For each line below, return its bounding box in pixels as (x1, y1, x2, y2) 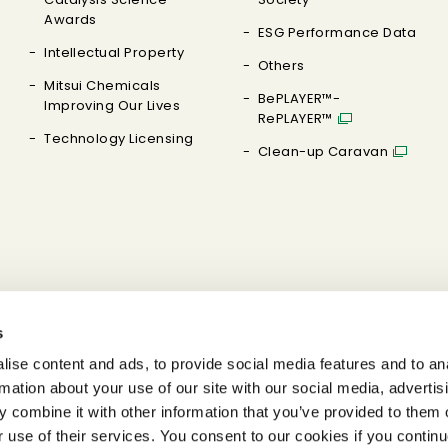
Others (257, 56, 305, 75)
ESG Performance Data (257, 23, 417, 42)
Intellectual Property (44, 43, 185, 62)
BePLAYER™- (257, 89, 341, 108)
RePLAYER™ (257, 109, 333, 128)
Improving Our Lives (44, 96, 181, 115)
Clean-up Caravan (257, 142, 389, 161)
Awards (44, 10, 97, 29)
